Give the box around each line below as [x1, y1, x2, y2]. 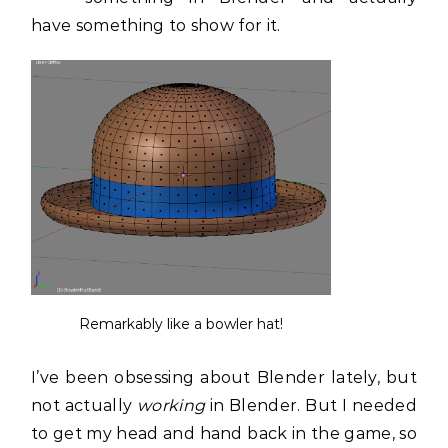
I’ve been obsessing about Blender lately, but [31, 368, 417, 387]
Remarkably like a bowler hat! [79, 314, 283, 333]
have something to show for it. [31, 16, 281, 35]
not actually [31, 396, 137, 415]
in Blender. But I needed [205, 396, 417, 415]
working [136, 396, 206, 415]
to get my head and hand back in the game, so [31, 424, 417, 443]
